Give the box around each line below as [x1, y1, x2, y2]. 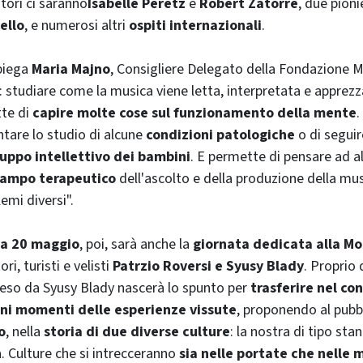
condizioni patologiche [146, 124, 295, 145]
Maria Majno [32, 58, 110, 79]
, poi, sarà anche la [79, 233, 193, 254]
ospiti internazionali [129, 15, 262, 36]
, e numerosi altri [24, 15, 129, 36]
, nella [6, 321, 44, 342]
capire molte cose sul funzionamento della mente [32, 102, 357, 123]
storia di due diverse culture [44, 321, 230, 342]
